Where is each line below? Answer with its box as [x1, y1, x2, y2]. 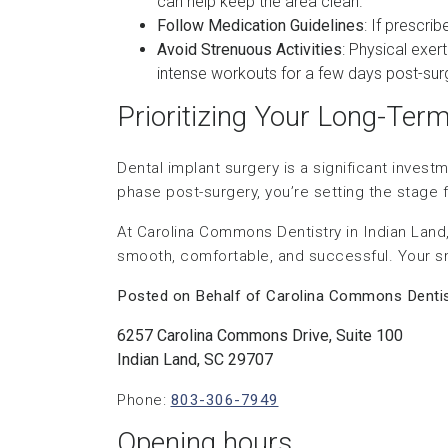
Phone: [117, 391, 171, 409]
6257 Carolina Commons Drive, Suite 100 [117, 326, 403, 345]
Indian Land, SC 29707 [117, 350, 273, 369]
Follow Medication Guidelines [157, 16, 364, 35]
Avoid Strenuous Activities [157, 40, 342, 59]
